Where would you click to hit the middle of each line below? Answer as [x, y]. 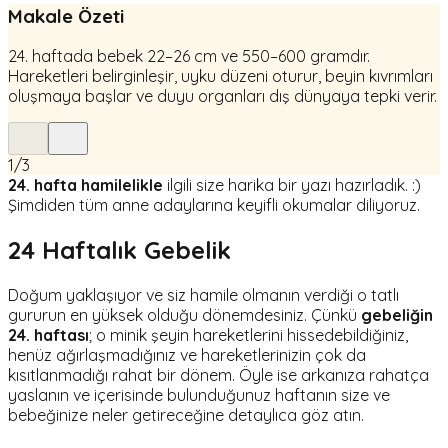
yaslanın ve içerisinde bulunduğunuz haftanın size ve [199, 395]
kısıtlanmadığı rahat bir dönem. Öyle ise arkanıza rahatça [218, 375]
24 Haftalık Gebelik [119, 250]
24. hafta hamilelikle [85, 185]
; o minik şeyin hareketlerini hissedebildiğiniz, [248, 335]
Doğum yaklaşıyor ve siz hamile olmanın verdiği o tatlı [203, 295]
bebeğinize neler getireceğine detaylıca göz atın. [186, 415]
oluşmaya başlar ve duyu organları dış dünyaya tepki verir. [222, 96]
